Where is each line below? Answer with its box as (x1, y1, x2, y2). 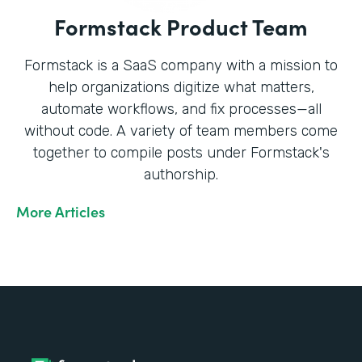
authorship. (144, 166, 218, 184)
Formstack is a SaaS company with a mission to (24, 57, 338, 75)
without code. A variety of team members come (24, 122, 338, 141)
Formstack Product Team (54, 11, 308, 42)
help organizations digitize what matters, (48, 78, 314, 97)
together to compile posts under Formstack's (32, 144, 330, 162)
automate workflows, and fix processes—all (40, 100, 322, 119)
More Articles (16, 201, 105, 222)
